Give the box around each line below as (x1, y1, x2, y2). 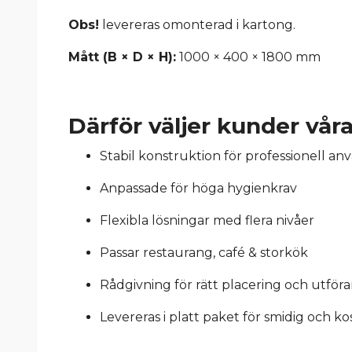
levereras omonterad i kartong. (99, 17, 295, 33)
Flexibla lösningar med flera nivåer (100, 213, 314, 229)
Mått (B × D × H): (68, 49, 176, 65)
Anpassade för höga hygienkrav (100, 181, 297, 196)
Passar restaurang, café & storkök (100, 245, 308, 261)
